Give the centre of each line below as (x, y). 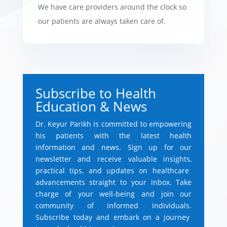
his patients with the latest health (113, 135)
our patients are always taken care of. (102, 21)
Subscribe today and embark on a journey (112, 217)
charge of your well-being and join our (113, 194)
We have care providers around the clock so (112, 7)
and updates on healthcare (136, 170)
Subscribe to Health (96, 93)
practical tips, (60, 170)
